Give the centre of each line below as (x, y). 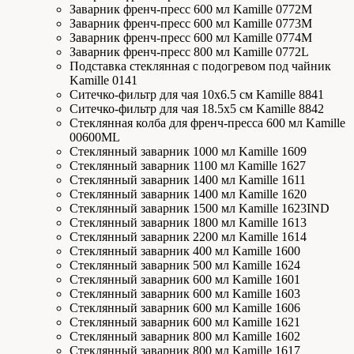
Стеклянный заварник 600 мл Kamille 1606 (185, 308)
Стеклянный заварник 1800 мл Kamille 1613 (188, 222)
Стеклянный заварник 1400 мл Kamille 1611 (188, 180)
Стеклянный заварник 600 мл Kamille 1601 (185, 279)
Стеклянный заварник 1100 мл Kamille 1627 (188, 166)
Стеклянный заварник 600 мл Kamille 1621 (185, 322)
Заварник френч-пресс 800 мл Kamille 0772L (189, 52)
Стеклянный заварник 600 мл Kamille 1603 (185, 294)
